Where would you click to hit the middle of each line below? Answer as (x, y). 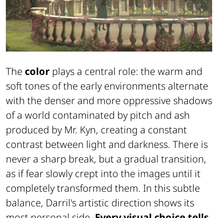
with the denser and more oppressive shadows (109, 100)
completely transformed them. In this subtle (103, 188)
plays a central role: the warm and (126, 71)
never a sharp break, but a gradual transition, (106, 159)
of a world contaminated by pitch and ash (98, 115)
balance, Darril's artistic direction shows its (100, 202)
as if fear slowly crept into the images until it (103, 173)
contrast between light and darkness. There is (107, 144)
